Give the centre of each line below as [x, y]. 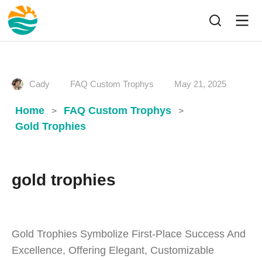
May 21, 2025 [200, 84]
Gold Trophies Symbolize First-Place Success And [129, 234]
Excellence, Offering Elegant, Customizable [113, 250]
